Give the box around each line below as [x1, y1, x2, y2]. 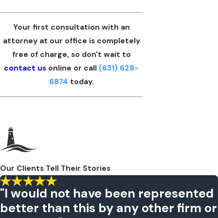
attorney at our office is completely [2, 36, 140, 46]
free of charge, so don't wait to [12, 50, 131, 60]
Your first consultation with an [13, 22, 130, 33]
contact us [4, 63, 46, 73]
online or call [46, 63, 99, 73]
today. [68, 77, 94, 87]
